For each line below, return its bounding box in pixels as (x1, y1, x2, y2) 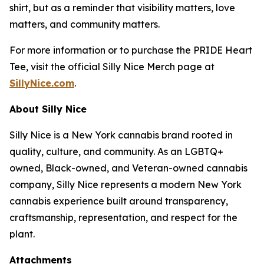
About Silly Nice (9, 103, 87, 115)
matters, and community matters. (9, 18, 160, 30)
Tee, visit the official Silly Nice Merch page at (9, 61, 214, 72)
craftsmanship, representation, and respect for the (9, 212, 237, 223)
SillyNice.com (9, 77, 74, 89)
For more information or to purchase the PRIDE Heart (9, 44, 252, 56)
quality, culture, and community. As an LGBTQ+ (9, 146, 223, 157)
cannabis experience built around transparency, (9, 195, 228, 207)
